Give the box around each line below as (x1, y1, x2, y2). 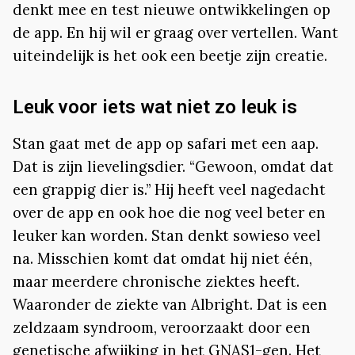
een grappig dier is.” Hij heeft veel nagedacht (13, 180, 326, 200)
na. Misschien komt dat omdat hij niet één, (13, 249, 312, 269)
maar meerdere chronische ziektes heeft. (13, 272, 300, 292)
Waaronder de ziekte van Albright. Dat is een (13, 295, 327, 315)
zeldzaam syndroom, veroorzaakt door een (13, 318, 311, 338)
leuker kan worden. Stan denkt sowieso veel (13, 226, 321, 246)
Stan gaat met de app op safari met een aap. (13, 134, 319, 154)
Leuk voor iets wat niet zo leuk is (13, 95, 297, 118)
